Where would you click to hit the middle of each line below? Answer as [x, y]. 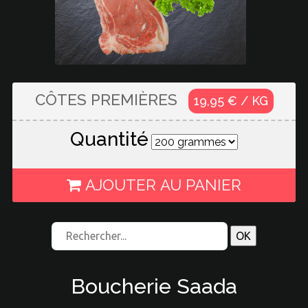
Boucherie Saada [154, 286]
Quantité [109, 139]
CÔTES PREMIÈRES [108, 99]
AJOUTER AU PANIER [161, 185]
